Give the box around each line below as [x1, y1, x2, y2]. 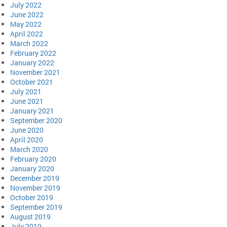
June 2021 [10, 96, 44, 106]
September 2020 [10, 116, 62, 126]
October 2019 [10, 193, 53, 203]
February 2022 [10, 48, 56, 58]
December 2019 [10, 173, 59, 183]
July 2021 [10, 87, 42, 97]
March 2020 [10, 144, 48, 155]
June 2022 [10, 10, 44, 20]
